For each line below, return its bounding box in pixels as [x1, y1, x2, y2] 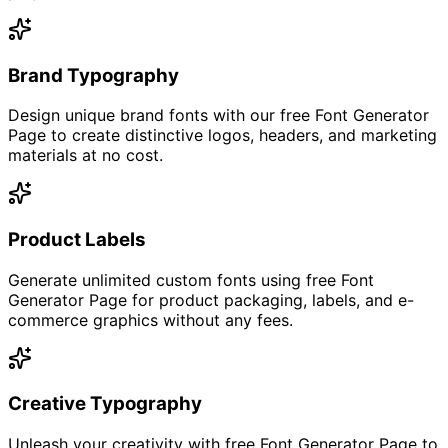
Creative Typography [8, 392, 202, 416]
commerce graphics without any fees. [8, 309, 293, 330]
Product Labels [8, 228, 146, 252]
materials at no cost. [8, 145, 163, 166]
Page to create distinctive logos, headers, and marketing [8, 125, 437, 146]
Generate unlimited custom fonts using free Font [8, 269, 374, 290]
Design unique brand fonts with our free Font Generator [8, 105, 429, 126]
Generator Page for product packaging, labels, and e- [8, 289, 414, 310]
